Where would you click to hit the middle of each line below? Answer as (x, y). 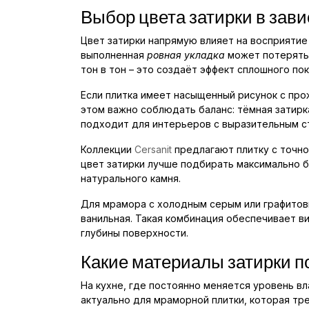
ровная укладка (186, 54)
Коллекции (108, 149)
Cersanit (153, 149)
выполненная (114, 54)
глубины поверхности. (134, 232)
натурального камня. (131, 178)
